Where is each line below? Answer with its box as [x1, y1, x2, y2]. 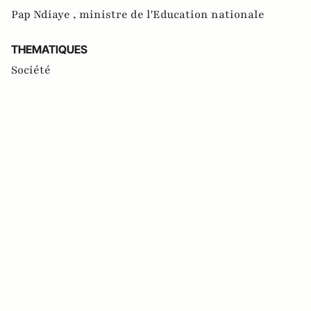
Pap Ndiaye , [11, 7, 79, 23]
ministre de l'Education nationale [79, 7, 264, 23]
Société [11, 62, 51, 78]
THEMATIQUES [11, 42, 87, 57]
